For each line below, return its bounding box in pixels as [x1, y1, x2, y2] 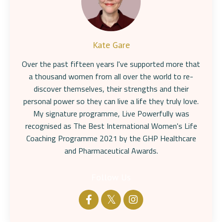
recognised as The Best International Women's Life [25, 120, 197, 132]
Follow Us [91, 171, 131, 183]
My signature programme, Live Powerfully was [33, 108, 189, 119]
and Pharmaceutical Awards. [64, 145, 158, 157]
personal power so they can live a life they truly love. [23, 95, 199, 107]
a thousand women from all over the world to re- [29, 70, 193, 82]
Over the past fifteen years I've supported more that [22, 58, 200, 70]
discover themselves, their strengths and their [33, 83, 189, 95]
